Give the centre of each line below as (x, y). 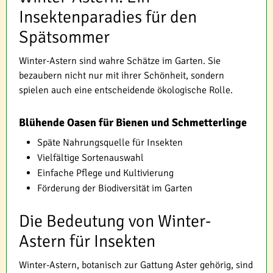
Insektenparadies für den (108, 17)
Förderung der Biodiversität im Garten (115, 188)
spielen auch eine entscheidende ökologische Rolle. (126, 90)
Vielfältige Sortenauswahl (90, 158)
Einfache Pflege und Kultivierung (105, 173)
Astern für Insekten (87, 241)
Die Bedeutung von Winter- (115, 221)
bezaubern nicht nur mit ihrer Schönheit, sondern (122, 76)
